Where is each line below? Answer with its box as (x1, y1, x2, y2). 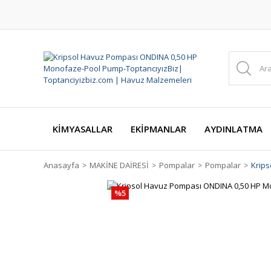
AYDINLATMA (204, 123, 263, 135)
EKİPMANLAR (131, 123, 186, 135)
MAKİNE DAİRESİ (90, 160, 149, 171)
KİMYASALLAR (53, 123, 113, 135)
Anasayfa (44, 160, 79, 171)
